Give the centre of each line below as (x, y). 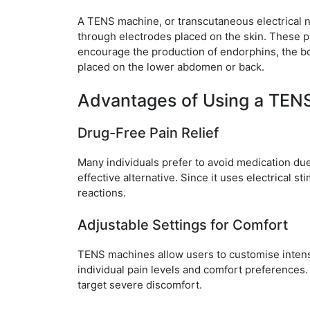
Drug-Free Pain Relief (148, 133)
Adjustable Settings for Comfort (183, 225)
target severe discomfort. (140, 284)
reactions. (102, 193)
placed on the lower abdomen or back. (171, 66)
